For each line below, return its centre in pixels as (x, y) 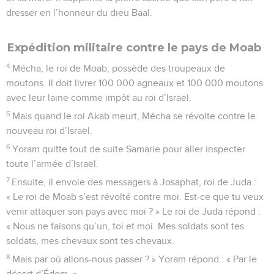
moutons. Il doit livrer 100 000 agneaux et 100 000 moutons (135, 83)
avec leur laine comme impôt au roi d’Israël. (99, 98)
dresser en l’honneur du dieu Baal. (79, 13)
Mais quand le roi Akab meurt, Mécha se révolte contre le (134, 116)
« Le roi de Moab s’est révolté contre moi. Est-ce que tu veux (135, 197)
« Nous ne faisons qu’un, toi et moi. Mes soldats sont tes (125, 226)
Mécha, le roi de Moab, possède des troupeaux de (119, 68)
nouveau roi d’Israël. (49, 131)
